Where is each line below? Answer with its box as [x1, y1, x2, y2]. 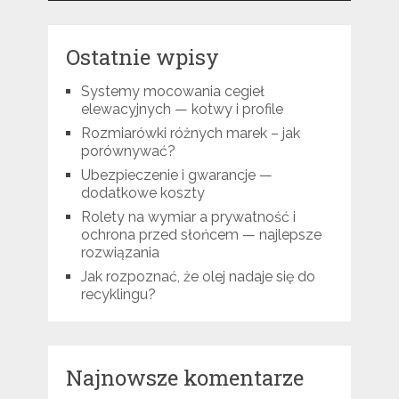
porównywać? [80, 142, 175, 160]
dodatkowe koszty [80, 184, 205, 202]
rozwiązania [80, 244, 159, 262]
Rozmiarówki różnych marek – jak [80, 125, 300, 142]
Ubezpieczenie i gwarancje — [80, 167, 273, 184]
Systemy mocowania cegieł [80, 83, 265, 101]
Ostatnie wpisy [65, 43, 219, 72]
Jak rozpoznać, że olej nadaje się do [80, 268, 315, 286]
